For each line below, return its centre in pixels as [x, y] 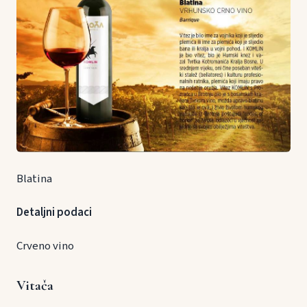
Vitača [35, 285]
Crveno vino [45, 246]
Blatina [34, 179]
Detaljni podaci [54, 212]
